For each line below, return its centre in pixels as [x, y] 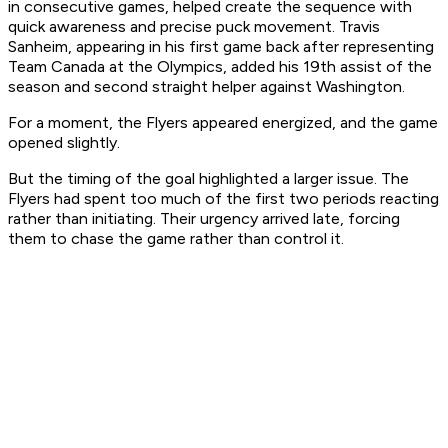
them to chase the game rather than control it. [176, 239]
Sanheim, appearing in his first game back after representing [221, 47]
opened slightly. [66, 143]
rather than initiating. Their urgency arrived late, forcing [204, 219]
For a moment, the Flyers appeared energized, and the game [223, 123]
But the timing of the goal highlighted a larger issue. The [208, 179]
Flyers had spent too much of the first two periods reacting [223, 199]
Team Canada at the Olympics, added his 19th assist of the [220, 67]
